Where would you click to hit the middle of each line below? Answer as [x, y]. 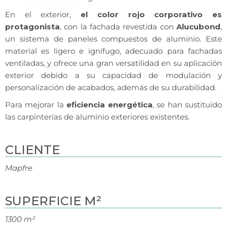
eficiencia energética [109, 105]
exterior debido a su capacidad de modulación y [113, 75]
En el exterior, [43, 15]
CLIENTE [32, 150]
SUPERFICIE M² [53, 201]
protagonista [32, 27]
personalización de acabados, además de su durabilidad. [111, 88]
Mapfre [19, 168]
